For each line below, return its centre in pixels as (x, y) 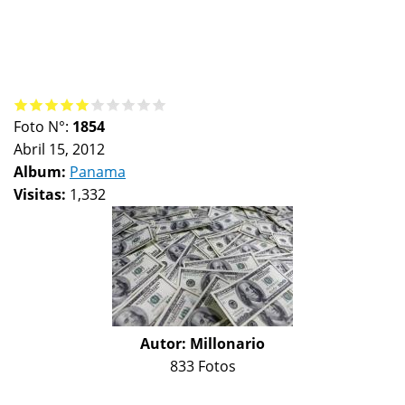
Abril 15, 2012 (59, 149)
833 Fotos (202, 366)
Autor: (165, 343)
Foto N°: (43, 126)
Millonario (227, 343)
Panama (98, 171)
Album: (42, 171)
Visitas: (42, 194)
